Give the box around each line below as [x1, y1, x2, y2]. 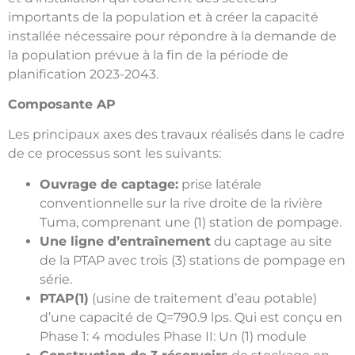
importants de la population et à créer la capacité [8, 9, 319, 25]
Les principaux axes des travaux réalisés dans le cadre [8, 127, 345, 143]
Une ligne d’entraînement [40, 233, 211, 249]
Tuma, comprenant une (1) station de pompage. [40, 214, 342, 230]
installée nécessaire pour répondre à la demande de [8, 28, 337, 44]
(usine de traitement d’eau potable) [89, 290, 317, 306]
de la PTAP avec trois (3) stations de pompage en [40, 252, 345, 268]
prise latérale [178, 176, 261, 192]
